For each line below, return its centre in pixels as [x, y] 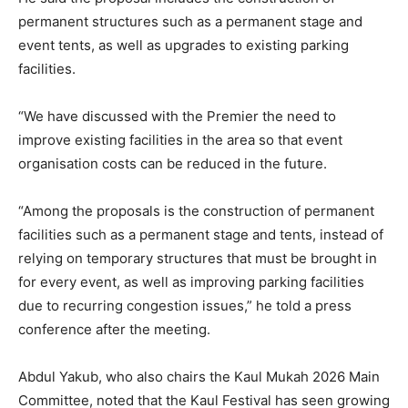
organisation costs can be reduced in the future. [173, 163]
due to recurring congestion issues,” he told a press [185, 305]
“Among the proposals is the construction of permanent [196, 210]
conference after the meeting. [114, 329]
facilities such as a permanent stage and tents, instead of [201, 234]
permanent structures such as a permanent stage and [190, 21]
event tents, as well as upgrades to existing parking [184, 45]
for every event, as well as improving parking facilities [191, 281]
